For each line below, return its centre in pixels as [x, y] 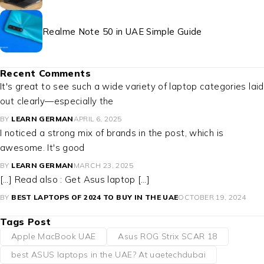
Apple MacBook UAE [54, 237]
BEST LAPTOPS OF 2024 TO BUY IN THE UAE [95, 197]
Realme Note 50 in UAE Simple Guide [122, 31]
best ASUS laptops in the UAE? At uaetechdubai [108, 255]
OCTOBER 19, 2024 [212, 197]
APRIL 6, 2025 [98, 119]
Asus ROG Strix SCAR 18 [168, 237]
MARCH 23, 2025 [103, 166]
